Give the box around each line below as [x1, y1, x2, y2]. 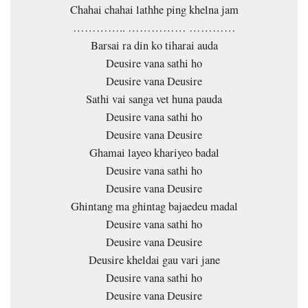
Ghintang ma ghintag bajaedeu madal [70, 198, 238, 214]
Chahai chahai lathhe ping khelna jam [69, 1, 239, 17]
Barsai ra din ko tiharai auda [90, 37, 218, 53]
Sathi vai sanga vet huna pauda [86, 91, 222, 107]
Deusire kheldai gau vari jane [88, 252, 220, 267]
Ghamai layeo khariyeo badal [89, 144, 219, 160]
